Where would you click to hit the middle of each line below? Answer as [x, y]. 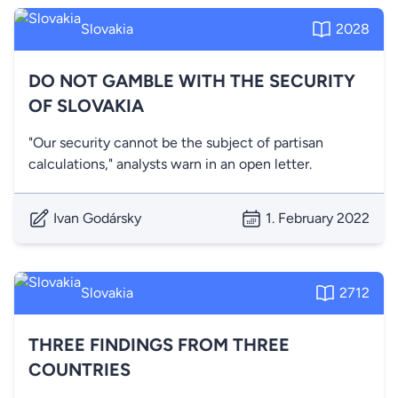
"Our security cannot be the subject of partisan [176, 143]
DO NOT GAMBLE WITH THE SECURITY [192, 81]
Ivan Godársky [97, 218]
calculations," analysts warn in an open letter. [170, 164]
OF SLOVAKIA [86, 106]
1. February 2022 [318, 218]
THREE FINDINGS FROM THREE [159, 345]
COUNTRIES [80, 370]
